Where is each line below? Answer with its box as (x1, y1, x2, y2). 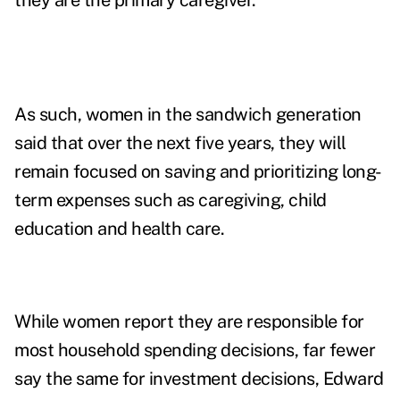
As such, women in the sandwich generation (14, 104, 362, 126)
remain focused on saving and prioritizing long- (14, 161, 382, 183)
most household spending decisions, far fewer (14, 339, 375, 362)
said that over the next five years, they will (14, 132, 346, 154)
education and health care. (14, 218, 224, 240)
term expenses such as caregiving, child (14, 189, 327, 212)
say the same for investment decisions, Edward (14, 368, 384, 390)
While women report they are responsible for (14, 311, 364, 333)
